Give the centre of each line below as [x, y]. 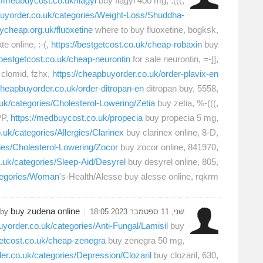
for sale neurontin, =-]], [174, 59]
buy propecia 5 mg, [181, 118]
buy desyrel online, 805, [172, 162]
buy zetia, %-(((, [187, 103]
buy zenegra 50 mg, [145, 240]
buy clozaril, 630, [185, 255]
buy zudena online [45, 211]
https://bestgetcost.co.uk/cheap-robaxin [127, 45]
